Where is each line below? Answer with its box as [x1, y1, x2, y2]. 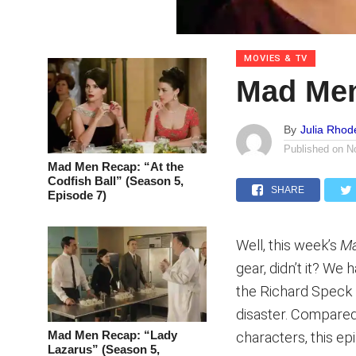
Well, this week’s [236, 237, 341, 253]
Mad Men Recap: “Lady [48, 328, 177, 342]
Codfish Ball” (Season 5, [48, 174, 184, 188]
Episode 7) [48, 188, 106, 202]
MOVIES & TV [244, 53, 308, 64]
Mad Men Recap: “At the [48, 160, 184, 173]
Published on [284, 143, 344, 155]
